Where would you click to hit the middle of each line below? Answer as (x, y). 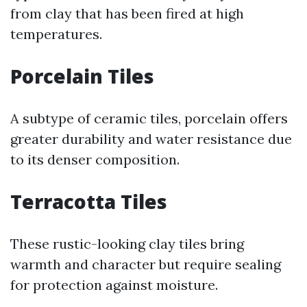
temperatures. (56, 34)
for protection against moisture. (114, 285)
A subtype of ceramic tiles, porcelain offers (149, 118)
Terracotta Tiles (89, 201)
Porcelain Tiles (82, 76)
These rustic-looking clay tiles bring (127, 244)
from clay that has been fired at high (127, 13)
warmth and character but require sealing (146, 264)
